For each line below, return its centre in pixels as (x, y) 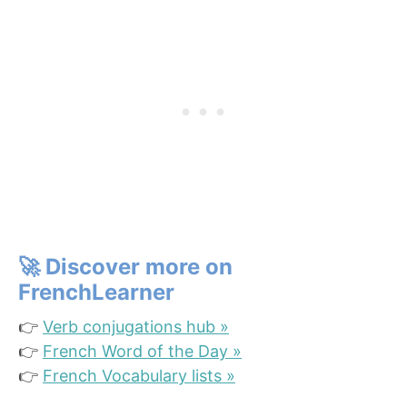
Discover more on (139, 266)
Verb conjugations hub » (136, 326)
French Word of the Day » (142, 351)
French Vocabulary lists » (139, 375)
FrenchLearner (96, 292)
